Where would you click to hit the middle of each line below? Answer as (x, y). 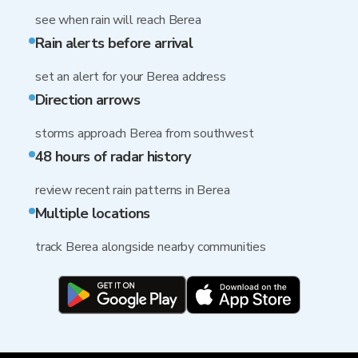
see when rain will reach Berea (118, 20)
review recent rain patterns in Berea (133, 190)
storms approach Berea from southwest (145, 133)
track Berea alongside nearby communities (151, 247)
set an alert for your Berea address (131, 77)
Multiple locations (93, 213)
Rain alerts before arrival (114, 43)
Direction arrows (88, 100)
